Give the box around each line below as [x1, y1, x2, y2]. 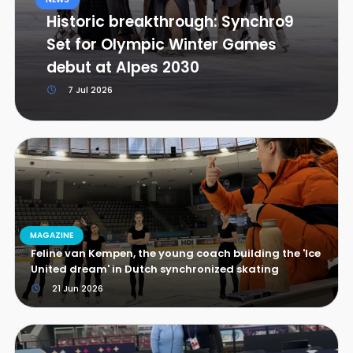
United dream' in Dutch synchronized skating [30, 262, 279, 277]
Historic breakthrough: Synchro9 [46, 11, 294, 32]
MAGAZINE [29, 229, 73, 241]
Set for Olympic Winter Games [46, 34, 277, 55]
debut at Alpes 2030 [46, 57, 199, 78]
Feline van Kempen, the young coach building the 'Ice [30, 246, 321, 261]
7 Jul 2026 [65, 84, 113, 96]
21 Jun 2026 [49, 282, 103, 295]
